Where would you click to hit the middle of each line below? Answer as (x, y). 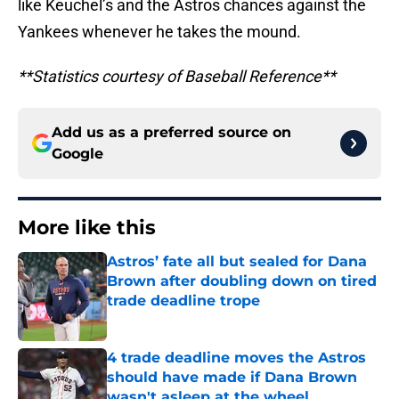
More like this (87, 228)
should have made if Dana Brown (232, 378)
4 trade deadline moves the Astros (236, 358)
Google (77, 154)
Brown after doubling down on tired (242, 281)
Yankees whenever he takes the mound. (159, 32)
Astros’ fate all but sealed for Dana (237, 262)
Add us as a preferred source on (171, 133)
